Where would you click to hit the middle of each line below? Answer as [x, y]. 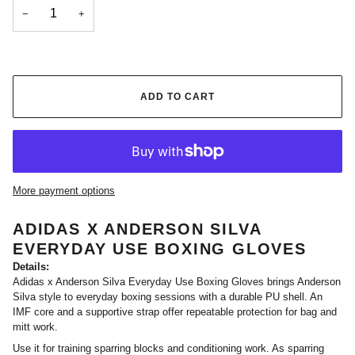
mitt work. [35, 326]
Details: [31, 266]
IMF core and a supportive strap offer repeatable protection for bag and [175, 311]
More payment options [64, 190]
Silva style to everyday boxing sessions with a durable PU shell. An [168, 296]
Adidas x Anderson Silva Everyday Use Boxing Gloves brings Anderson [177, 281]
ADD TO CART [177, 96]
